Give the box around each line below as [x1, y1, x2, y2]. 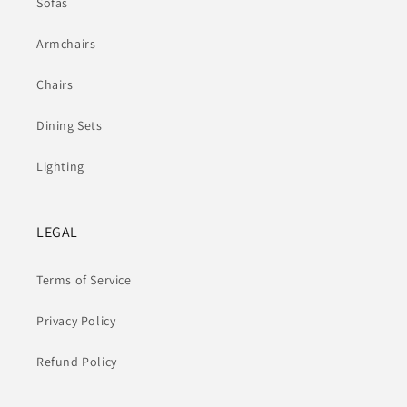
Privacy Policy [36, 313, 116, 329]
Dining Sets [36, 117, 103, 134]
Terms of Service [36, 272, 132, 288]
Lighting [36, 158, 84, 174]
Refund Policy [36, 353, 117, 370]
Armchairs [36, 35, 96, 52]
